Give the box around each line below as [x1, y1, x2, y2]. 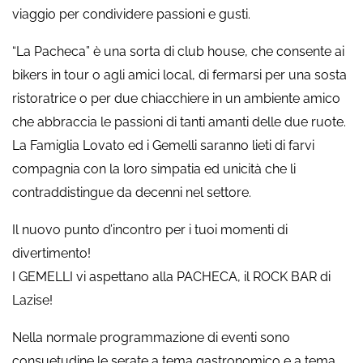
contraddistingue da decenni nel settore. [12, 185, 251, 200]
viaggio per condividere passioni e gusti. [12, 6, 250, 22]
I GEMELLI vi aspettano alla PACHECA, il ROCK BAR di [12, 269, 331, 284]
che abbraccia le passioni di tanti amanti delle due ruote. [12, 114, 346, 130]
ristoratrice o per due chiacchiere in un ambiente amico [12, 91, 340, 106]
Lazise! [12, 293, 53, 308]
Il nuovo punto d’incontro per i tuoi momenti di [12, 222, 288, 237]
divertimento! [12, 246, 91, 261]
